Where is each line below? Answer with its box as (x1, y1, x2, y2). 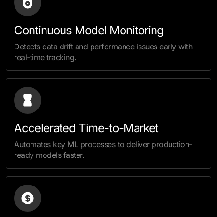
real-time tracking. (14, 52, 77, 62)
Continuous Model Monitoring (14, 23, 164, 37)
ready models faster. (14, 150, 84, 160)
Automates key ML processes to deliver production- (14, 139, 192, 149)
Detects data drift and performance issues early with (14, 42, 192, 51)
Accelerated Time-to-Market (14, 121, 158, 135)
